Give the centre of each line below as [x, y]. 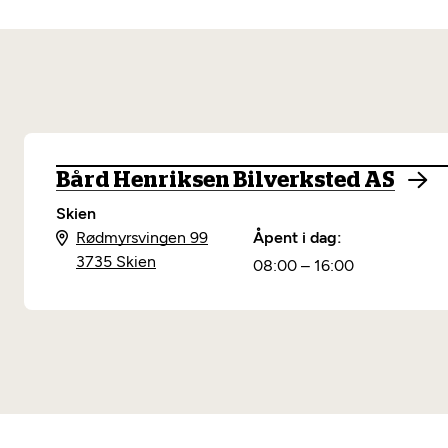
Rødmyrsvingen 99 [142, 237]
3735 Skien [116, 261]
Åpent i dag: [298, 237]
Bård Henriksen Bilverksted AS [225, 180]
